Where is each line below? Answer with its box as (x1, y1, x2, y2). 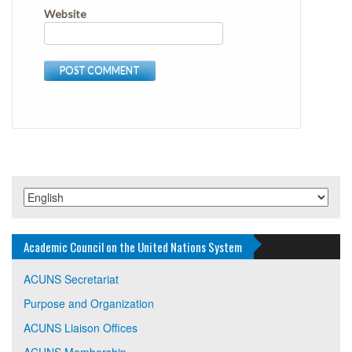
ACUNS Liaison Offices (24, 319, 137, 335)
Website (44, 6, 86, 20)
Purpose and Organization (24, 295, 154, 311)
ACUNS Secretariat (24, 270, 119, 287)
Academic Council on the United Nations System (24, 237, 242, 255)
